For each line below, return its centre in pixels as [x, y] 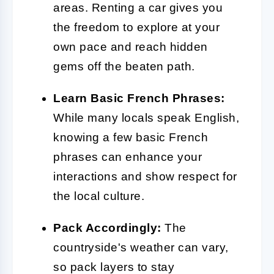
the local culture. [99, 196]
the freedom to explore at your [136, 27]
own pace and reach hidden [131, 46]
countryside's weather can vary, [141, 247]
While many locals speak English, [146, 117]
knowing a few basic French [131, 137]
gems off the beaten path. [124, 66]
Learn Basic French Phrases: [139, 98]
